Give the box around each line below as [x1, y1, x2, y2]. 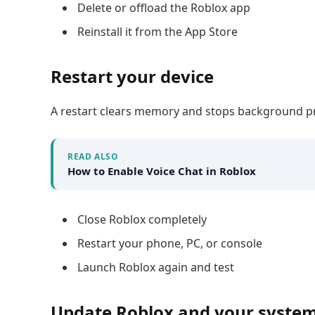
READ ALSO [67, 150, 119, 163]
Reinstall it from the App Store [77, 23, 238, 39]
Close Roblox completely [77, 211, 207, 227]
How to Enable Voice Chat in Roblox [67, 164, 256, 179]
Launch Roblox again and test [77, 259, 234, 275]
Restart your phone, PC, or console [77, 235, 262, 251]
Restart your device [51, 65, 214, 89]
